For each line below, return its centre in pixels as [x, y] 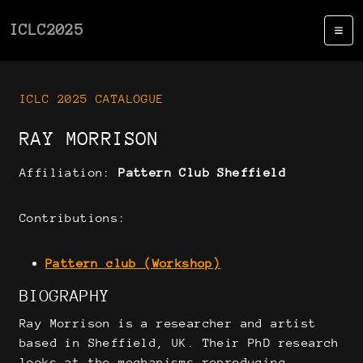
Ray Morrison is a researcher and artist [168, 323]
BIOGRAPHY [65, 296]
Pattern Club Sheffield [203, 172]
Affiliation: [69, 172]
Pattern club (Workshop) [133, 263]
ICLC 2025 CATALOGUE [92, 98]
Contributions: [73, 218]
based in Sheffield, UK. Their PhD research [179, 342]
